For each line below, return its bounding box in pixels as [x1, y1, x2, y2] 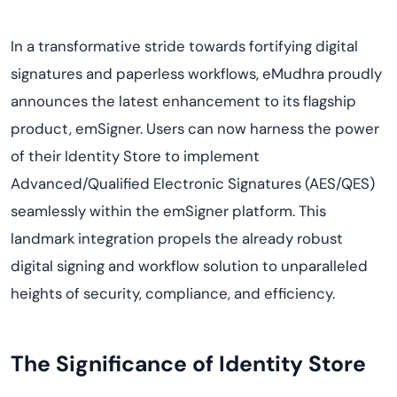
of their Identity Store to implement [11, 146, 260, 166]
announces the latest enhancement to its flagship [11, 91, 356, 111]
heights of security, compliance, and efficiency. [11, 284, 335, 303]
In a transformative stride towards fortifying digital [11, 36, 358, 56]
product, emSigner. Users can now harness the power [11, 119, 379, 138]
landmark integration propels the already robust [11, 229, 343, 248]
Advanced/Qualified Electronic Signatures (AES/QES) [11, 174, 375, 193]
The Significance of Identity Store [11, 349, 366, 378]
